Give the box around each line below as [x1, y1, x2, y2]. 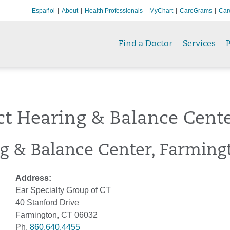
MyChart [149, 7, 173, 14]
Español [32, 7, 55, 14]
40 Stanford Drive [15, 198, 79, 207]
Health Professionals [85, 7, 143, 14]
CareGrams [180, 7, 212, 14]
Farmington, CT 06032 [15, 210, 98, 219]
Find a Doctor [119, 40, 172, 48]
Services [183, 40, 216, 48]
